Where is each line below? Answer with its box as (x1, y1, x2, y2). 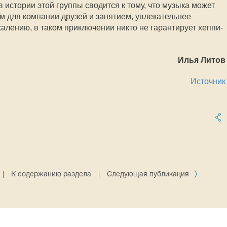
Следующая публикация (107, 171, 192, 178)
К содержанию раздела (11, 171, 92, 178)
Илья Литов (177, 55, 225, 64)
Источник (190, 77, 225, 86)
